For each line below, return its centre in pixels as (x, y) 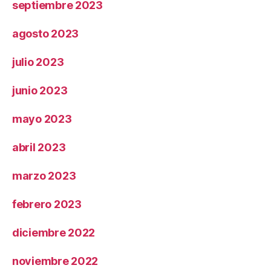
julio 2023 (38, 62)
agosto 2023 (46, 33)
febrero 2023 (47, 204)
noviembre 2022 (55, 261)
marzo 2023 (44, 175)
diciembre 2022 (54, 232)
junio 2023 (40, 90)
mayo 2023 (42, 119)
